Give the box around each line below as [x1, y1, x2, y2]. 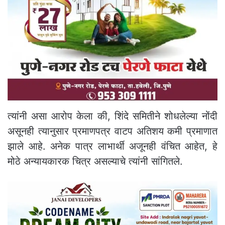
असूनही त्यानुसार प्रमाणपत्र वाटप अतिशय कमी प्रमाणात [8, 125, 217, 137]
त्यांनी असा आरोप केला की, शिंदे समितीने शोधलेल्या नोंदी [8, 109, 217, 122]
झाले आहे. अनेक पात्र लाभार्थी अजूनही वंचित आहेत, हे [8, 140, 217, 152]
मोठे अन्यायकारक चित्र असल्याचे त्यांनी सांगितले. [8, 155, 183, 167]
